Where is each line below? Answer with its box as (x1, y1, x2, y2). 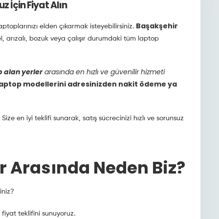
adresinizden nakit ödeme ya (66, 79, 177, 89)
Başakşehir (135, 21, 178, 31)
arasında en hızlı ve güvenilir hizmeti (42, 67, 165, 77)
